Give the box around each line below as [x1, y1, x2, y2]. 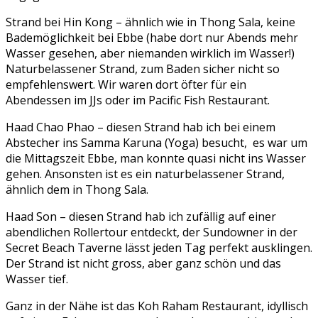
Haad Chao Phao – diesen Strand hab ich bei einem [6, 119, 275, 136]
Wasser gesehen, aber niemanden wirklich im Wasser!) [6, 45, 295, 62]
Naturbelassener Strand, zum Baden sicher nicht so [6, 61, 280, 77]
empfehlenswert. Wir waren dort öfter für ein [6, 77, 246, 93]
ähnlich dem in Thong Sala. [6, 182, 148, 198]
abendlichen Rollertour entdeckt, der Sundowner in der [6, 224, 297, 241]
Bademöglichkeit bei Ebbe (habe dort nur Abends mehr [6, 30, 298, 46]
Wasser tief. [6, 271, 68, 287]
